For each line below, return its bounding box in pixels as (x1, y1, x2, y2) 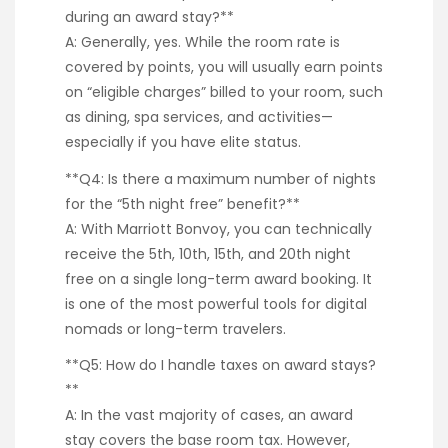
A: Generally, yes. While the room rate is (65, 32, 340, 53)
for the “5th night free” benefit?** (65, 193, 300, 214)
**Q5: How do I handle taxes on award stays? (65, 354, 376, 375)
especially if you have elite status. (65, 132, 301, 153)
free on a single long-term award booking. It (65, 268, 372, 289)
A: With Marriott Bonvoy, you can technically (65, 218, 372, 239)
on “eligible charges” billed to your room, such (65, 82, 383, 103)
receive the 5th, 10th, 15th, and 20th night (65, 243, 351, 264)
